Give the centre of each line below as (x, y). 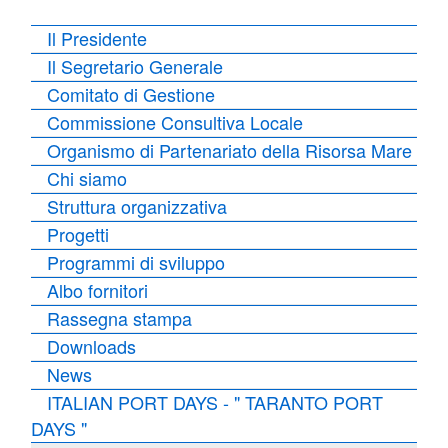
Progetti (78, 234)
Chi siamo (87, 178)
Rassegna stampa (120, 318)
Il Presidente (97, 38)
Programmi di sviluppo (136, 262)
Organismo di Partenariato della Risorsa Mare (230, 150)
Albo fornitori (98, 290)
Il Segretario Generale (135, 66)
